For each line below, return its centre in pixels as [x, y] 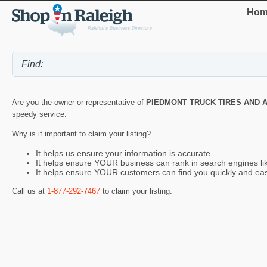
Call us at [30, 191]
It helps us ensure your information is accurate [123, 153]
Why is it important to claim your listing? [81, 133]
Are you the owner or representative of [79, 102]
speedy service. [39, 114]
